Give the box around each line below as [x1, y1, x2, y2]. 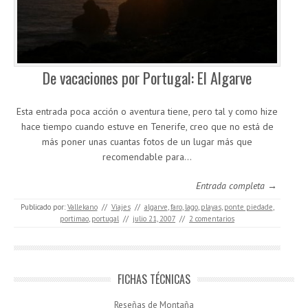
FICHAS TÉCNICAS [118, 271, 190, 288]
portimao [60, 214, 89, 224]
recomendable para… [102, 151, 192, 164]
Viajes [111, 202, 131, 212]
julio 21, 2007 [133, 214, 175, 224]
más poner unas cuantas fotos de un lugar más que [42, 135, 252, 148]
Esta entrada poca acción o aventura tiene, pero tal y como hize [16, 105, 278, 118]
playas [200, 202, 221, 212]
